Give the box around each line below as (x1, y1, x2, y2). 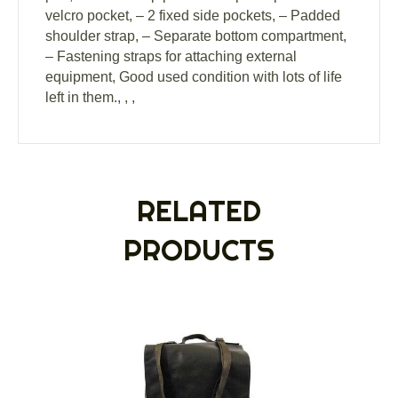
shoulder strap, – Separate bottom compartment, (45, 28, 346, 44)
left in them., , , (45, 90, 135, 106)
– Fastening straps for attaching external (45, 49, 297, 65)
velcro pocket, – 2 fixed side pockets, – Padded (45, 8, 340, 24)
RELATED (137, 193, 261, 229)
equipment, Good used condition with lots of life (45, 69, 342, 85)
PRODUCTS (123, 232, 275, 268)
